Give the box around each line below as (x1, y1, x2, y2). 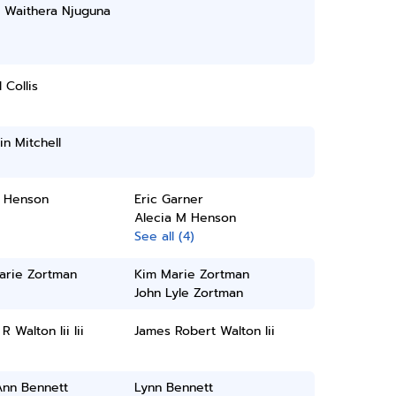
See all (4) (134, 227, 195, 246)
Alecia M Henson (134, 209, 237, 227)
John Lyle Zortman (134, 284, 244, 302)
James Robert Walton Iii (134, 322, 276, 340)
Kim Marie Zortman (134, 265, 250, 284)
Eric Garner (134, 190, 204, 209)
